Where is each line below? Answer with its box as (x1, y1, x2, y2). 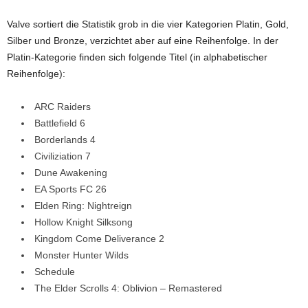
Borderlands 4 (34, 133, 96, 145)
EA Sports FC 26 (34, 183, 107, 195)
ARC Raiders (34, 100, 91, 112)
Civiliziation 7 (34, 150, 91, 162)
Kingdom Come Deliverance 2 (34, 232, 164, 244)
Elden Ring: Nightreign (34, 199, 132, 211)
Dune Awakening (34, 166, 107, 178)
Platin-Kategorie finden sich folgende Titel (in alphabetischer (7, 51, 267, 63)
